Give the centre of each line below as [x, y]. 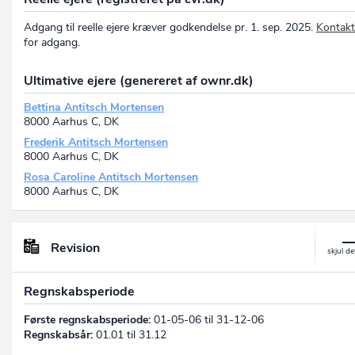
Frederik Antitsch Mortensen [96, 143]
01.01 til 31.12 [130, 334]
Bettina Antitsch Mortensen [94, 108]
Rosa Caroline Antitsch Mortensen [111, 177]
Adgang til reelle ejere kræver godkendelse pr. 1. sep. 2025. [170, 28]
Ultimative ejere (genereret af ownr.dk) [139, 81]
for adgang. [52, 43]
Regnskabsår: [58, 334]
